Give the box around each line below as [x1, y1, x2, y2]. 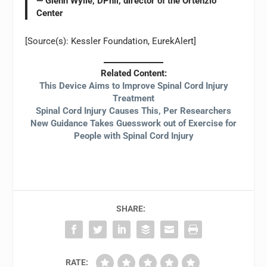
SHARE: [116, 204, 145, 214]
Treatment [113, 93, 154, 104]
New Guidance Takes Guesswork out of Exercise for [30, 118, 237, 129]
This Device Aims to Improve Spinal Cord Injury [39, 80, 228, 92]
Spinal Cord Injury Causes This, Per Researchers [36, 105, 231, 117]
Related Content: [100, 68, 167, 79]
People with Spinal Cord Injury [73, 131, 194, 142]
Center [36, 7, 64, 18]
